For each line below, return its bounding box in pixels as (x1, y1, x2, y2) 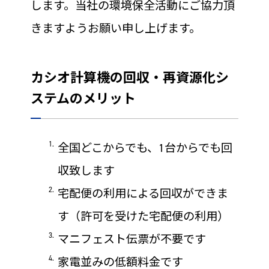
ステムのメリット (30, 90, 136, 107)
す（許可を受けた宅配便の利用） (57, 209, 229, 224)
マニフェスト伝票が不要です (57, 232, 206, 247)
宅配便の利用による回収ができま (57, 186, 228, 201)
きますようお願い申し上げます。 (30, 21, 201, 36)
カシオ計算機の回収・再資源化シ (30, 69, 229, 86)
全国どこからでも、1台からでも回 (57, 141, 232, 156)
